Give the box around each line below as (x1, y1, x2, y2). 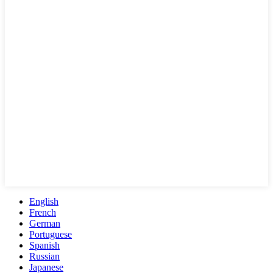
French (29, 207, 56, 218)
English (29, 196, 58, 207)
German (29, 218, 60, 229)
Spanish (29, 240, 60, 251)
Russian (29, 251, 60, 262)
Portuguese (29, 229, 72, 240)
